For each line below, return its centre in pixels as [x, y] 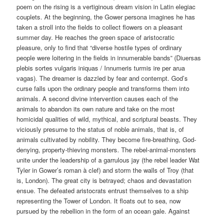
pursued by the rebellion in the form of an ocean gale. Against [103, 211]
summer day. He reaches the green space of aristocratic [96, 37]
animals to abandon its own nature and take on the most [96, 109]
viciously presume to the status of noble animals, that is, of [100, 129]
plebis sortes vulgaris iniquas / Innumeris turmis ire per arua [101, 68]
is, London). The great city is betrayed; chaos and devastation [104, 181]
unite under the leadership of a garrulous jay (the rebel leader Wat [108, 160]
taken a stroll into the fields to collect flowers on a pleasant [100, 27]
